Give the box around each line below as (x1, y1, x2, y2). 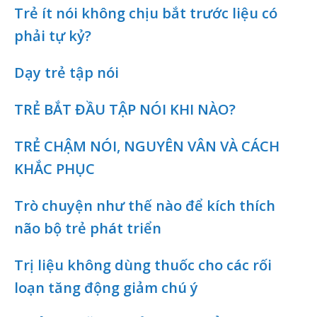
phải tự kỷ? (14, 25, 91, 45)
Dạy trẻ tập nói (14, 62, 119, 82)
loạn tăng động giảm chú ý (14, 277, 198, 297)
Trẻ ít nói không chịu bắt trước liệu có (14, 3, 277, 23)
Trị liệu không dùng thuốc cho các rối (14, 255, 272, 275)
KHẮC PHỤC (14, 158, 95, 178)
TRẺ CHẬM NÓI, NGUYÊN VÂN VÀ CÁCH (14, 136, 279, 156)
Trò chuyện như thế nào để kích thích (14, 195, 275, 215)
